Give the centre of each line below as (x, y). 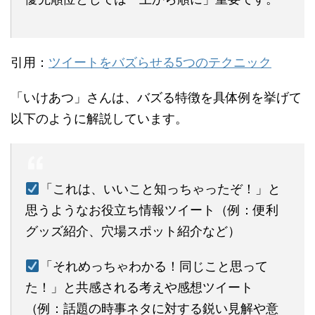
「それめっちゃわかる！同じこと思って (154, 266)
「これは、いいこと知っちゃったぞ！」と (160, 188)
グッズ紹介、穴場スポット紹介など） (133, 231)
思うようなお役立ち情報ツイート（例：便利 (152, 210)
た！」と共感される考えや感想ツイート (139, 287)
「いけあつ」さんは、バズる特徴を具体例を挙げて (156, 97)
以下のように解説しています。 (99, 118)
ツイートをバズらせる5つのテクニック (160, 62)
